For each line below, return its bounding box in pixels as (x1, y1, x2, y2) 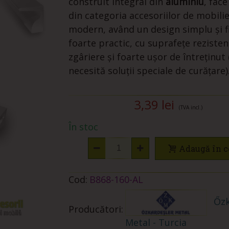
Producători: (68, 203, 123, 216)
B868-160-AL (89, 173, 143, 186)
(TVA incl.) (179, 104, 203, 111)
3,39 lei (134, 96, 175, 113)
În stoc (68, 121, 98, 133)
